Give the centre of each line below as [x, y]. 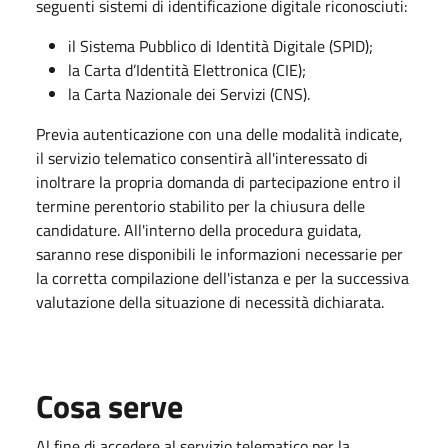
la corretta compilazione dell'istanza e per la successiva [222, 277]
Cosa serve [109, 405]
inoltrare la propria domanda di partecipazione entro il [218, 181]
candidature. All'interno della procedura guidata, [199, 229]
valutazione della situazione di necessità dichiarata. [210, 301]
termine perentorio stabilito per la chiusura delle [200, 205]
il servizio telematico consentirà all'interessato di [202, 157]
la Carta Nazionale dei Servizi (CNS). [189, 93]
